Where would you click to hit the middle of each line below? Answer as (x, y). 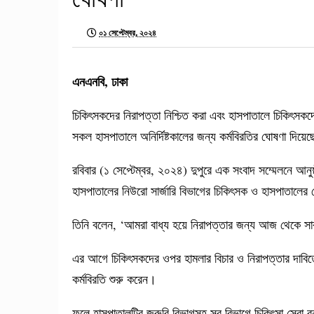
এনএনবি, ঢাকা (100, 81)
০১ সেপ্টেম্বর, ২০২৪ (128, 33)
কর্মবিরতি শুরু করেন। (118, 279)
